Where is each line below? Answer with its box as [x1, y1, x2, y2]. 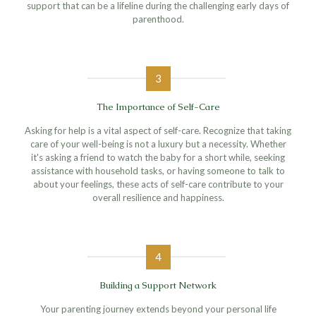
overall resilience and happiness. [92, 191, 224, 203]
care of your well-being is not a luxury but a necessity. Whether [30, 138, 286, 150]
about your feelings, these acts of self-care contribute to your [32, 178, 284, 190]
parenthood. [132, 13, 184, 25]
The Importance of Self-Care [96, 100, 220, 113]
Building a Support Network [99, 279, 217, 291]
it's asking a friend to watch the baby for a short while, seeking [31, 151, 285, 163]
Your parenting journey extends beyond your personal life [39, 303, 276, 315]
